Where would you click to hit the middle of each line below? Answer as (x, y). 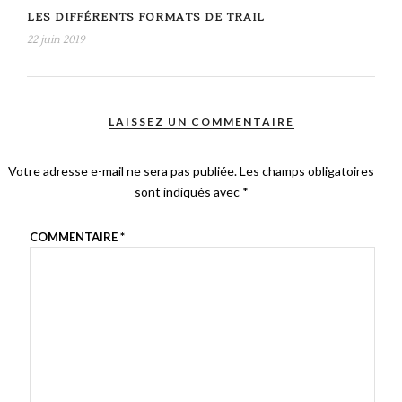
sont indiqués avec (188, 191)
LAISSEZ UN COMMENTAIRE (201, 121)
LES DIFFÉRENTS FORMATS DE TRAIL (146, 17)
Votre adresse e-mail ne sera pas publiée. (123, 170)
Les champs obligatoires (307, 170)
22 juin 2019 (56, 39)
